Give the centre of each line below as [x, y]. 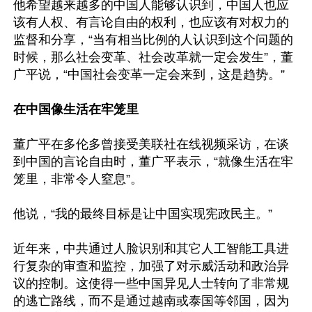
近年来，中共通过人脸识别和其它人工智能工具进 [151, 249]
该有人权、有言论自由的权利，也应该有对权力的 [151, 22]
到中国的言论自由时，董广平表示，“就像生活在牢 [153, 162]
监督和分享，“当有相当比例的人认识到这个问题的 [153, 40]
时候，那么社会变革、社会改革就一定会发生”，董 [153, 57]
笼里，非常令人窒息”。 [78, 179]
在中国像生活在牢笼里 [76, 109]
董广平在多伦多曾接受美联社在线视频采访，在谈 [151, 144]
